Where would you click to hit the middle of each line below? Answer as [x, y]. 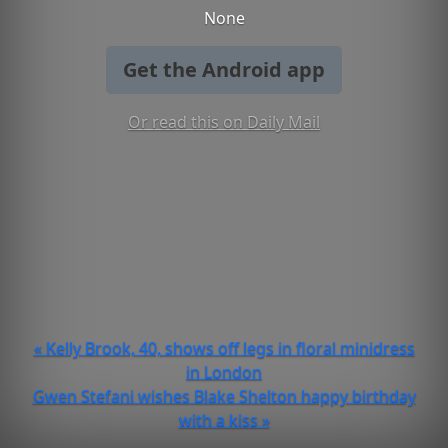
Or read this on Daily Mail [224, 122]
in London [224, 372]
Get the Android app [224, 69]
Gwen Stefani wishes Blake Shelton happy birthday [224, 396]
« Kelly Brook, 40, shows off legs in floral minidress [224, 348]
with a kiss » [224, 420]
